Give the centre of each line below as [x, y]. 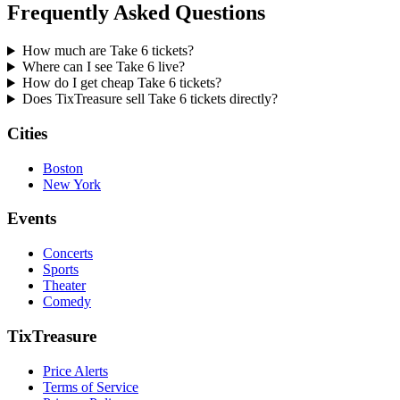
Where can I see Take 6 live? [103, 67]
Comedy [67, 302]
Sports [61, 270]
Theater [64, 286]
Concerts [68, 254]
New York [72, 184]
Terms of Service [91, 387]
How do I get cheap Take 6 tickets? [121, 83]
